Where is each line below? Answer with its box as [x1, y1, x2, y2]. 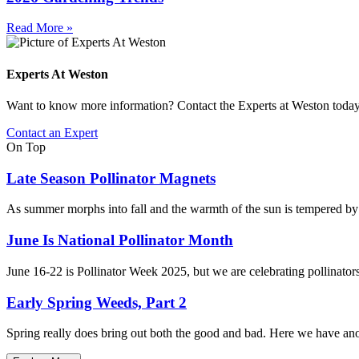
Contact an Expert [6, 125, 98, 139]
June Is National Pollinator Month [6, 232, 233, 249]
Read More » [6, 21, 73, 35]
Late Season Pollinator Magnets [6, 169, 216, 187]
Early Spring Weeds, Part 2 [6, 293, 187, 311]
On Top [6, 139, 46, 154]
